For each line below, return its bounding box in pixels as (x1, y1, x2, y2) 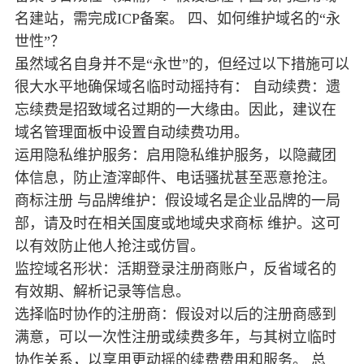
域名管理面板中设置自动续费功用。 (15, 124, 249, 141)
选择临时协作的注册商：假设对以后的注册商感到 (15, 306, 336, 323)
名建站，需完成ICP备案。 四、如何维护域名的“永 (15, 11, 340, 28)
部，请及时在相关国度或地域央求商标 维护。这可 (15, 215, 340, 232)
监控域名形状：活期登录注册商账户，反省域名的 (15, 261, 336, 278)
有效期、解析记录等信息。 (15, 284, 190, 301)
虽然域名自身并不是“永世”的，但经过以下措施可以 (15, 56, 349, 73)
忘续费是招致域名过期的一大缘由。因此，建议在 (15, 102, 336, 119)
